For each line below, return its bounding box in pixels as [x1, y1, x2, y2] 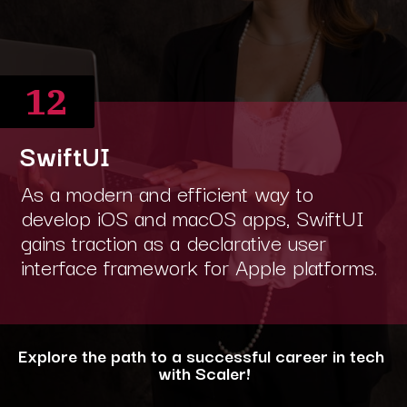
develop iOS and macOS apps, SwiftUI [20, 200, 364, 234]
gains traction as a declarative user [20, 224, 326, 259]
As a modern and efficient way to [20, 175, 313, 210]
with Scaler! [157, 359, 250, 386]
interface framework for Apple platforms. [20, 249, 378, 283]
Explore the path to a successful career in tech [18, 342, 389, 369]
